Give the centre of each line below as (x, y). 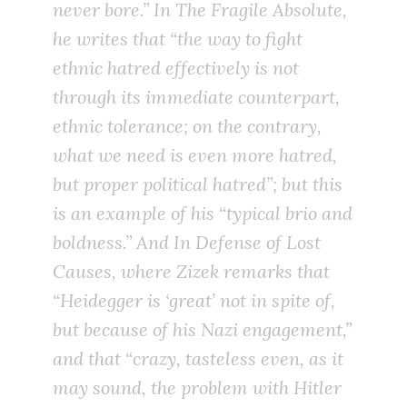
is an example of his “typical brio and (203, 213)
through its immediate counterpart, (196, 97)
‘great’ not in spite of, (248, 301)
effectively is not (230, 68)
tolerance (145, 126)
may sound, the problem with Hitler (197, 388)
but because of (110, 330)
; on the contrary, (253, 126)
